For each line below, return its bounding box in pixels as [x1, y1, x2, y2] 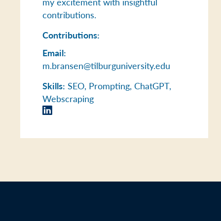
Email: [42, 46, 67, 59]
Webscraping [42, 92, 94, 105]
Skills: [42, 79, 66, 92]
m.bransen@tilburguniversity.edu [42, 59, 171, 72]
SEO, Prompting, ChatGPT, [65, 79, 172, 92]
